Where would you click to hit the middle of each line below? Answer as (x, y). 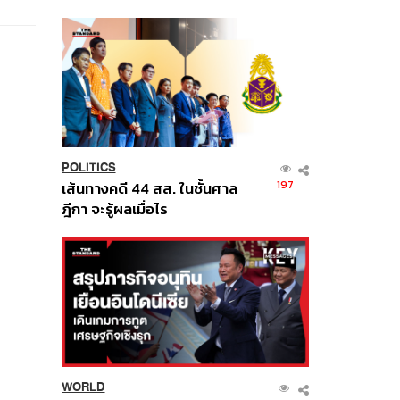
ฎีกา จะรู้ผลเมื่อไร (114, 210)
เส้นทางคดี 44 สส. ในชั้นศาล (149, 189)
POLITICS (88, 168)
